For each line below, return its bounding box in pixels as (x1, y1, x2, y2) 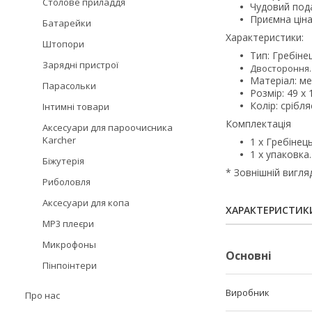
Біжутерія (42, 155, 84, 167)
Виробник (226, 286, 270, 299)
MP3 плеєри (42, 217, 94, 230)
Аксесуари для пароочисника (42, 121, 173, 134)
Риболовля (42, 175, 91, 188)
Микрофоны (42, 238, 96, 251)
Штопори (42, 38, 84, 50)
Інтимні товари (42, 100, 109, 113)
